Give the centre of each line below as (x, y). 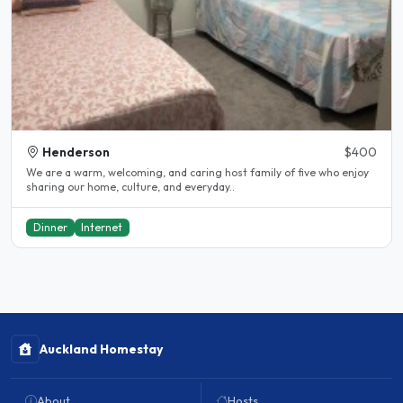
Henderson (76, 152)
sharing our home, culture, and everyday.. (130, 187)
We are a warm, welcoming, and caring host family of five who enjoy (197, 173)
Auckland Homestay (101, 349)
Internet (102, 228)
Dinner (50, 228)
